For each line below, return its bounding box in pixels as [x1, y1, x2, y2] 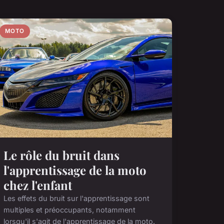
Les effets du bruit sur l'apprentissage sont [3, 194, 149, 203]
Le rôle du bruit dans [3, 147, 119, 163]
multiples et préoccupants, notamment [3, 205, 135, 214]
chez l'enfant [3, 177, 72, 193]
